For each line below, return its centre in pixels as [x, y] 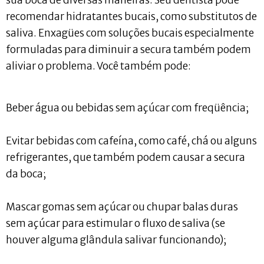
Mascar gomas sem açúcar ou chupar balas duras [122, 207]
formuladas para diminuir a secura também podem [128, 50]
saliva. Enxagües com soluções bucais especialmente [130, 33]
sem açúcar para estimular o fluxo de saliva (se [115, 223]
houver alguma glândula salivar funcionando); [116, 240]
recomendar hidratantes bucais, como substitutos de [131, 17]
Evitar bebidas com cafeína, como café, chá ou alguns [131, 141]
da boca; [26, 174]
